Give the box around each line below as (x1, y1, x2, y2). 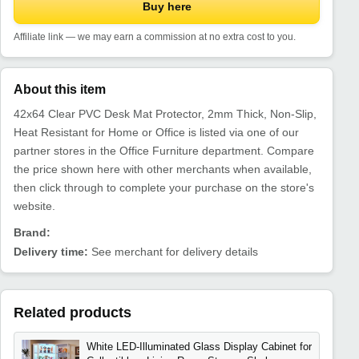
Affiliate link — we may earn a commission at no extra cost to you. (14, 31, 296, 42)
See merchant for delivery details (88, 245, 258, 259)
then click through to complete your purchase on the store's (14, 180, 314, 194)
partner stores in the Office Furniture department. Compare (14, 143, 314, 157)
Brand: (14, 225, 50, 239)
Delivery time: (14, 245, 88, 259)
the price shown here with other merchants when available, (14, 162, 312, 175)
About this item (14, 82, 106, 96)
